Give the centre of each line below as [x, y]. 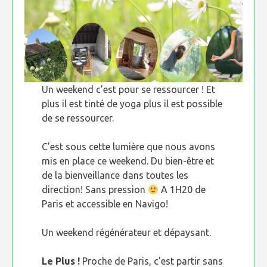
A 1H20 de [182, 190]
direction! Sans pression [95, 190]
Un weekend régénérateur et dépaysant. [127, 232]
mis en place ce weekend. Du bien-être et [128, 161]
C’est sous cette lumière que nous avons [129, 147]
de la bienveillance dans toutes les [115, 175]
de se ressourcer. [78, 118]
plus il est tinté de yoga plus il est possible [132, 104]
